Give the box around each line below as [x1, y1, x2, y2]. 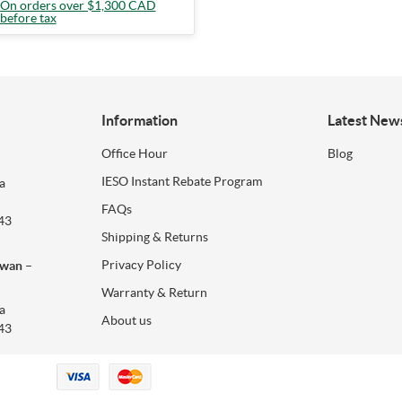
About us [100, 312, 152, 328]
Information [100, 111, 178, 128]
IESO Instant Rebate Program [100, 173, 262, 188]
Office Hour [100, 145, 168, 161]
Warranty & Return [100, 284, 207, 300]
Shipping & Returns [100, 229, 208, 244]
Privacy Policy [100, 257, 181, 272]
